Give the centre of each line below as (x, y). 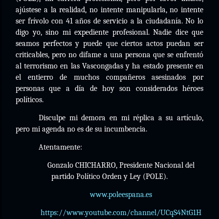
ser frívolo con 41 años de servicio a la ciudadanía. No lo (109, 21)
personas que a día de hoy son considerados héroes (109, 88)
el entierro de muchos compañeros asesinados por (109, 77)
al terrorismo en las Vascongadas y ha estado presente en (109, 66)
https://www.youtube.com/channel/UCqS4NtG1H (121, 213)
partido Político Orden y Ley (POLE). (109, 176)
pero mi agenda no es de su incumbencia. (81, 129)
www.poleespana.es (121, 195)
